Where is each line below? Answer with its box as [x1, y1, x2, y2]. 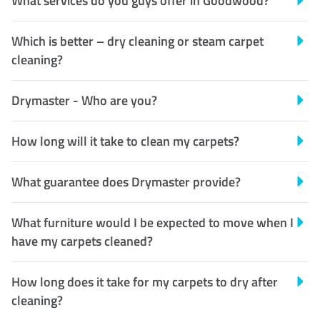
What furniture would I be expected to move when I [11, 213, 294, 233]
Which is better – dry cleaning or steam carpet [11, 31, 264, 51]
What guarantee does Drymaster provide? [11, 172, 241, 192]
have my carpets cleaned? [11, 231, 153, 251]
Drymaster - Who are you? [11, 91, 157, 111]
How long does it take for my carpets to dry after [11, 272, 278, 292]
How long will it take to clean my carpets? [11, 131, 239, 151]
